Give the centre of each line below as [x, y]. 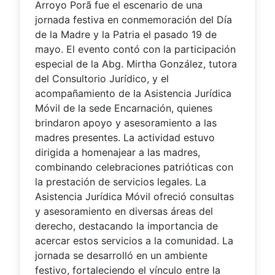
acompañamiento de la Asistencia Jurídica [133, 94]
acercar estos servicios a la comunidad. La [134, 241]
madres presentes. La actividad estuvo [125, 138]
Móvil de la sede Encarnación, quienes [124, 108]
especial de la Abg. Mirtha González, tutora [136, 64]
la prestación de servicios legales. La [121, 182]
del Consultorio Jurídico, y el [102, 79]
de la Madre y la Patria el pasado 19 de [126, 35]
